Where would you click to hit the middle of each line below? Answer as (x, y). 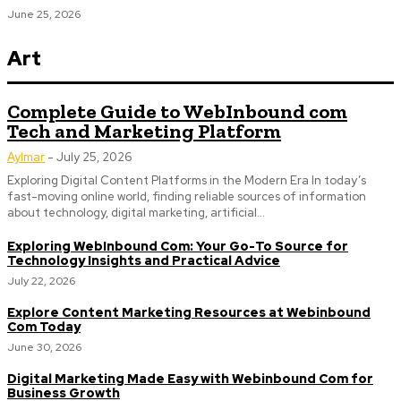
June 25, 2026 (44, 14)
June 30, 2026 (44, 347)
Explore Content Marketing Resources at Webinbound (189, 312)
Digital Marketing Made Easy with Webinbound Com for (190, 379)
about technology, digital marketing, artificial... (136, 213)
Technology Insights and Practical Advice (144, 260)
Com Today (44, 327)
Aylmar (26, 157)
